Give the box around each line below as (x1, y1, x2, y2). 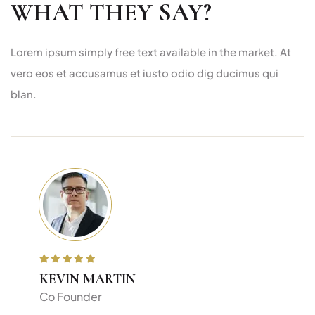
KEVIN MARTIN (39, 271, 136, 288)
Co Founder (39, 289, 102, 304)
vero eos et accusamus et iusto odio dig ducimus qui (11, 66, 278, 80)
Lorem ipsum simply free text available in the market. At (11, 45, 291, 59)
